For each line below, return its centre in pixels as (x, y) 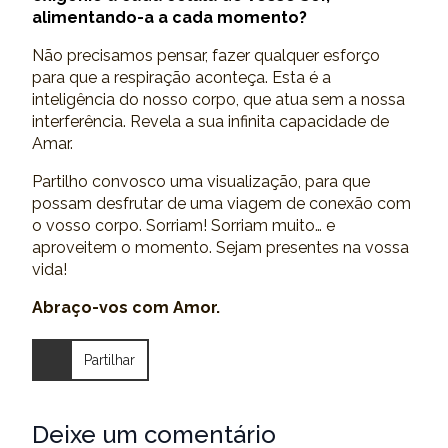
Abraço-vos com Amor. (126, 307)
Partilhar (109, 360)
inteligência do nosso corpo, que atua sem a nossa (218, 99)
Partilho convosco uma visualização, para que (201, 181)
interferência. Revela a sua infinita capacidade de (210, 121)
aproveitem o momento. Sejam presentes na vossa (220, 247)
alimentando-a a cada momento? (169, 17)
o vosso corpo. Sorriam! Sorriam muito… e (183, 225)
